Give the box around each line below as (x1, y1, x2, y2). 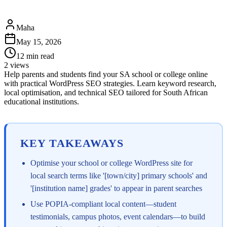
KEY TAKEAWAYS (20, 136, 124, 149)
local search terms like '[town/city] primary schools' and (30, 171, 207, 180)
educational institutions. (4, 97, 79, 106)
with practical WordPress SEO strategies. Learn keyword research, (4, 79, 216, 88)
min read (24, 52, 54, 61)
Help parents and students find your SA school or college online (4, 70, 208, 79)
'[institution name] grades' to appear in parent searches (30, 183, 202, 193)
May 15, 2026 (16, 37, 61, 47)
